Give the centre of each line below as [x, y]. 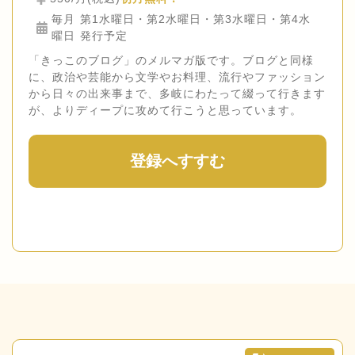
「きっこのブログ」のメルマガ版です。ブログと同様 [171, 60]
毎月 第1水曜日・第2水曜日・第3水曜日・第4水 [181, 19]
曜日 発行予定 [90, 35]
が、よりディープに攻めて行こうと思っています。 [165, 110]
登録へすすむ [177, 160]
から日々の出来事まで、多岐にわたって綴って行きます [177, 93]
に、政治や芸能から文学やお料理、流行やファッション [177, 76]
